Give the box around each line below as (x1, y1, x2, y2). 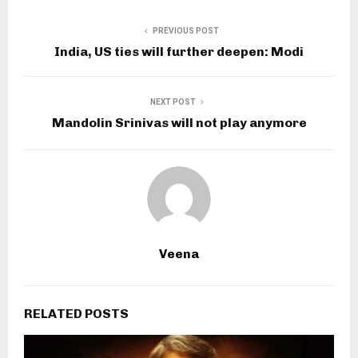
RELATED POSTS (24, 305, 129, 321)
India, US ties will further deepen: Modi (54, 43, 304, 59)
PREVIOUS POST (152, 26, 219, 35)
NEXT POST (149, 97, 196, 106)
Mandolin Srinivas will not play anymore (51, 114, 307, 130)
